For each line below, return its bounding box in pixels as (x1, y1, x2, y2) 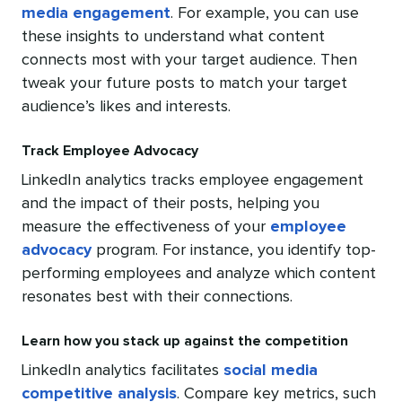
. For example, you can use (170, 5, 359, 22)
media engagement (22, 5, 170, 22)
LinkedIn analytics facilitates (22, 363, 223, 380)
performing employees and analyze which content (22, 266, 376, 283)
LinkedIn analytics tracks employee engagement (22, 172, 363, 189)
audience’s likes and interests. (22, 99, 231, 116)
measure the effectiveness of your (22, 219, 270, 236)
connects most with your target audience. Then (22, 52, 357, 69)
